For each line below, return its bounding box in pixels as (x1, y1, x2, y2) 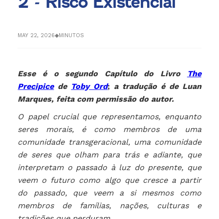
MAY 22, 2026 (18, 32, 55, 39)
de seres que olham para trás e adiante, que (18, 150, 201, 160)
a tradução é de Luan (113, 82, 201, 91)
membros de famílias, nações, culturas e (18, 201, 201, 211)
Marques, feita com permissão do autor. (18, 94, 175, 104)
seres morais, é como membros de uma (18, 125, 201, 134)
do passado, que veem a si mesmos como (18, 188, 201, 198)
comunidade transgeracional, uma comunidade (18, 137, 201, 147)
